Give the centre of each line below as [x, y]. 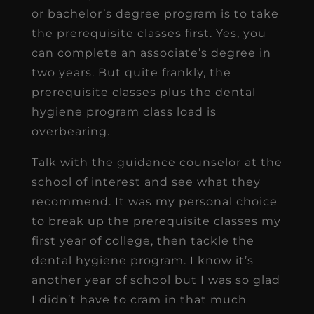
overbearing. [70, 131]
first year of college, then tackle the [143, 240]
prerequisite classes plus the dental [143, 92]
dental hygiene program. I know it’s [142, 260]
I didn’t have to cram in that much [139, 299]
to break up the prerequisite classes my [156, 221]
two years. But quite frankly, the [131, 72]
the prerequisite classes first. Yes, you [149, 33]
